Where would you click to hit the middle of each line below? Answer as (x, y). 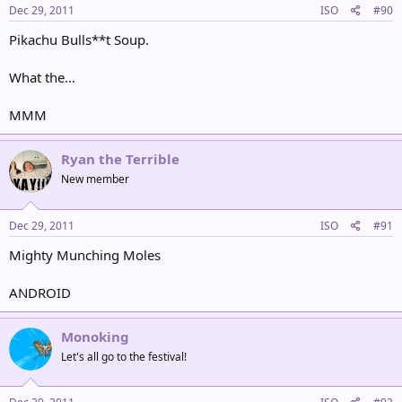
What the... (42, 77)
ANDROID (40, 292)
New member (95, 179)
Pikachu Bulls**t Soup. (79, 39)
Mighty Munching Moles (85, 254)
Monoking (95, 336)
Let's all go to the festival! (124, 356)
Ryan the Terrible (120, 159)
